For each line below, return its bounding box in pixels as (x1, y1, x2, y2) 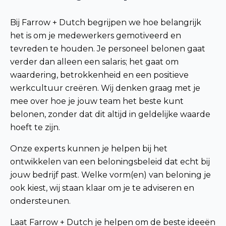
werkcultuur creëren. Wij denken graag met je (10, 83, 200, 93)
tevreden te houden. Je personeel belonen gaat (10, 44, 205, 54)
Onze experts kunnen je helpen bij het (10, 144, 167, 154)
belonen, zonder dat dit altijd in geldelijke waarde (10, 109, 210, 120)
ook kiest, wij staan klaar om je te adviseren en (10, 183, 194, 193)
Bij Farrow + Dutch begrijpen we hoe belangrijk (10, 18, 201, 28)
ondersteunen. (10, 196, 71, 206)
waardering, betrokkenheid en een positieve (10, 70, 189, 80)
